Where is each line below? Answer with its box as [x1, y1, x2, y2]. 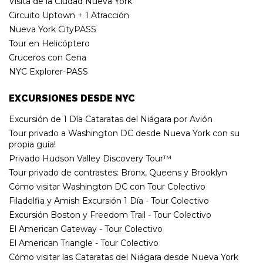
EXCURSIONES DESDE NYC [9, 92, 135, 104]
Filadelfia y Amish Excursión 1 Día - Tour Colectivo [9, 195, 209, 206]
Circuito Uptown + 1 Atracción [9, 9, 129, 21]
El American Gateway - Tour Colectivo [9, 223, 163, 234]
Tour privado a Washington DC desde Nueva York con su [9, 127, 240, 139]
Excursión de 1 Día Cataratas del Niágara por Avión [9, 113, 213, 124]
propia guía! [9, 139, 56, 150]
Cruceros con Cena [9, 52, 86, 63]
